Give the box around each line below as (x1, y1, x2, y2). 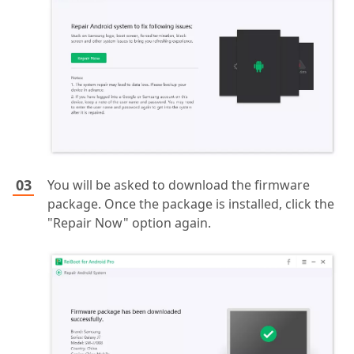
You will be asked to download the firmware (47, 175, 310, 194)
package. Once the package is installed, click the (47, 194, 334, 213)
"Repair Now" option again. (47, 213, 211, 232)
